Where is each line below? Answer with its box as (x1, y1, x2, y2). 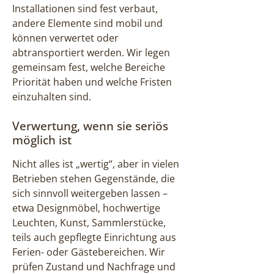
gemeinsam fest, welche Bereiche (12, 60, 165, 74)
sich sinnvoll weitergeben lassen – (12, 186, 168, 200)
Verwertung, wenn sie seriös (12, 117, 168, 134)
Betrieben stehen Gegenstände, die (12, 171, 175, 185)
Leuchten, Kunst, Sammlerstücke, (12, 215, 166, 229)
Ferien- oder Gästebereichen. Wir (12, 245, 165, 259)
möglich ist (12, 131, 72, 148)
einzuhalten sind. (12, 89, 91, 103)
